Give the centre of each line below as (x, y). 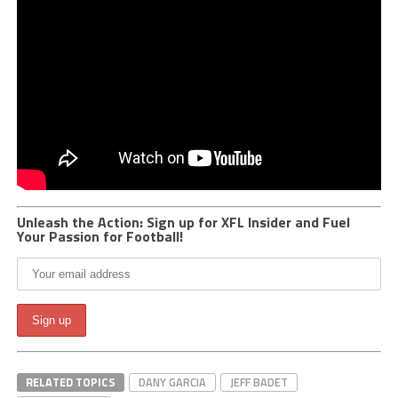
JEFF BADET (259, 382)
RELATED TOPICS (70, 382)
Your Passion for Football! (99, 237)
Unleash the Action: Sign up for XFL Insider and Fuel (183, 223)
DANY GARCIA (172, 382)
